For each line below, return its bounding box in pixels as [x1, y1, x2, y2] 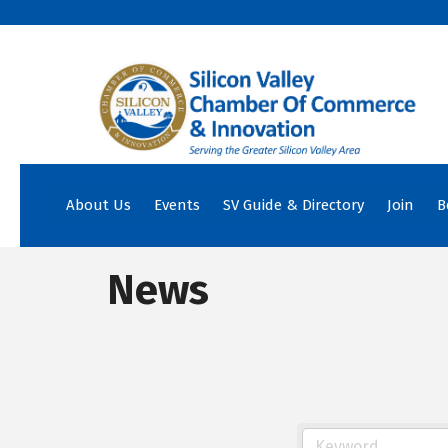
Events [153, 195, 200, 214]
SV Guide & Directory [222, 195, 364, 214]
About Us [65, 195, 131, 214]
